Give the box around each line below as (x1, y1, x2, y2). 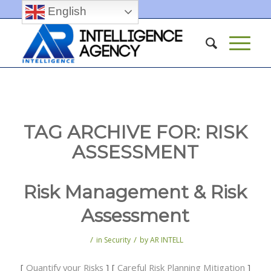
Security (104, 235, 131, 245)
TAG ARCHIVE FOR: (23, 121, 205, 143)
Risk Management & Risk (24, 181, 247, 203)
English (44, 4, 87, 18)
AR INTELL (150, 235, 184, 245)
